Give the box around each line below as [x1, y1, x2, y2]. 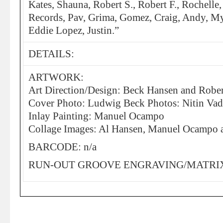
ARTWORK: [28, 72, 84, 83]
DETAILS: [28, 48, 74, 59]
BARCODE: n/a [28, 141, 97, 152]
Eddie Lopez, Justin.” [28, 25, 119, 36]
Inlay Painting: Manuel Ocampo [28, 111, 164, 121]
